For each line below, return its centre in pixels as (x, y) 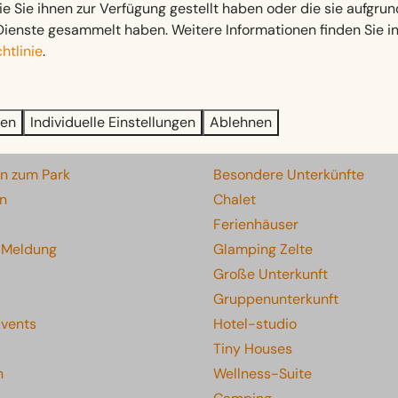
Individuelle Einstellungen (113, 122)
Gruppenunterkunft (276, 299)
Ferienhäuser (256, 225)
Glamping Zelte (263, 250)
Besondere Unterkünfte (289, 175)
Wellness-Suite (263, 374)
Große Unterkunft (271, 275)
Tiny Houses (253, 349)
